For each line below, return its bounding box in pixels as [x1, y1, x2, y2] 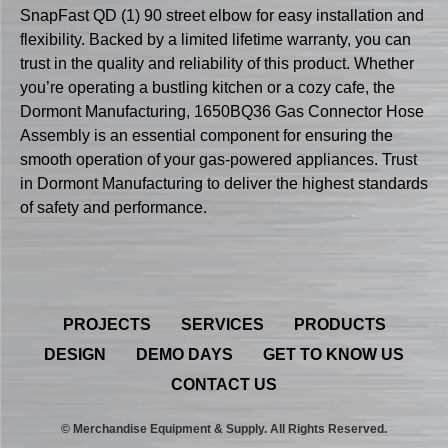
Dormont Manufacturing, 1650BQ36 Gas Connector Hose [20, 102, 424, 120]
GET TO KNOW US [263, 345, 404, 363]
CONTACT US [171, 375, 277, 393]
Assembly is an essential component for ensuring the [20, 126, 393, 144]
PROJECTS [62, 315, 151, 333]
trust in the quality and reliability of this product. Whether [20, 54, 414, 72]
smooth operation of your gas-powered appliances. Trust [20, 150, 417, 168]
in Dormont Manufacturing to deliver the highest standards [20, 174, 428, 192]
